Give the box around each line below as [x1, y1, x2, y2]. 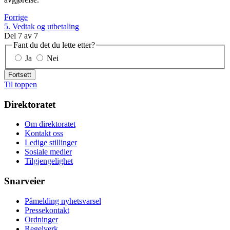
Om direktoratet [25, 120, 75, 129]
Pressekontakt [25, 205, 69, 215]
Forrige [4, 13, 28, 22]
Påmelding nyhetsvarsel [25, 196, 101, 205]
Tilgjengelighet [25, 157, 73, 166]
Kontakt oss [25, 129, 63, 138]
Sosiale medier [25, 147, 72, 157]
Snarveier [4, 176, 45, 187]
